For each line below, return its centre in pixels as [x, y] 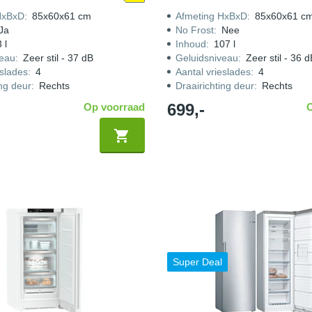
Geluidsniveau [206, 58]
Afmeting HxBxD [211, 16]
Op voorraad [114, 107]
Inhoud [190, 44]
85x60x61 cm [61, 16]
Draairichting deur [214, 86]
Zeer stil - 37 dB [58, 58]
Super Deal [197, 262]
